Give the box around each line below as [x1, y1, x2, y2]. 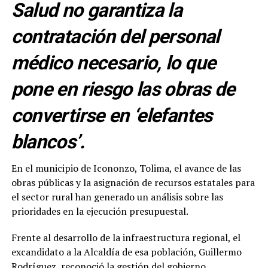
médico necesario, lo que [11, 51, 216, 75]
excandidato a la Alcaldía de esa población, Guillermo [11, 245, 242, 259]
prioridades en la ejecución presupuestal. [11, 205, 188, 218]
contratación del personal [11, 25, 220, 48]
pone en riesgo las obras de [11, 78, 235, 101]
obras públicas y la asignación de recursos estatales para [11, 176, 255, 190]
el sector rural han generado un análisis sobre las [11, 190, 223, 204]
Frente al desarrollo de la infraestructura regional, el [11, 231, 240, 245]
